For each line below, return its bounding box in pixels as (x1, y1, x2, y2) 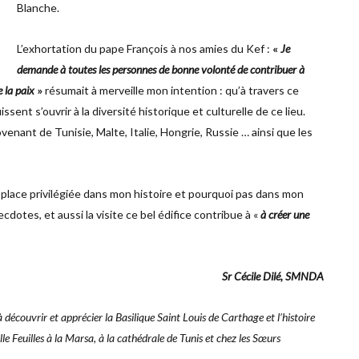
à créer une (260, 207, 309, 221)
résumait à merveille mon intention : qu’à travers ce (42, 83, 299, 97)
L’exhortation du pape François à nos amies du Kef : (16, 41, 272, 55)
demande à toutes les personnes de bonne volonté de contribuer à (16, 62, 305, 76)
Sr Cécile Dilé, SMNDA (221, 268, 324, 283)
